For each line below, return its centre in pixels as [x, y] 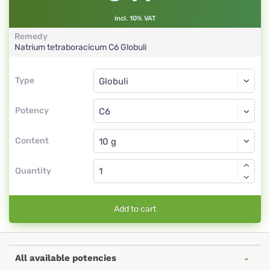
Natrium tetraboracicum [61, 47]
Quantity [33, 171]
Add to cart [135, 209]
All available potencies [66, 258]
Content [32, 141]
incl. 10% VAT [135, 18]
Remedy [31, 36]
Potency [32, 111]
